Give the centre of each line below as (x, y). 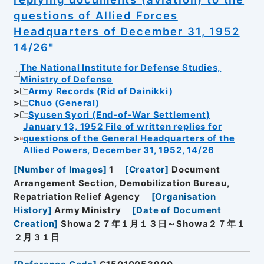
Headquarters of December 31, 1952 (126, 31)
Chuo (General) (64, 103)
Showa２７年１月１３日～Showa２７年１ (153, 224)
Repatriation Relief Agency (77, 197)
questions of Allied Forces (95, 15)
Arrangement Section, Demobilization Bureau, (121, 183)
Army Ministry (88, 210)
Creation (34, 224)
